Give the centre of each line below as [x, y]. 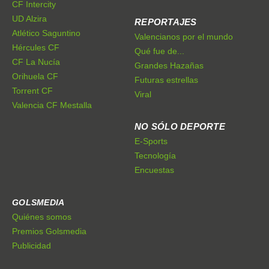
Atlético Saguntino [46, 33]
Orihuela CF [35, 77]
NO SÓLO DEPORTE [180, 127]
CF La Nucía [36, 62]
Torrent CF [32, 91]
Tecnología [155, 156]
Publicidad [32, 246]
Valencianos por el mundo [184, 37]
